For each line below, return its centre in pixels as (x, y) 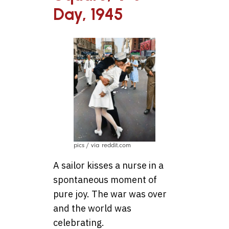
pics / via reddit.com (102, 145)
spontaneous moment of (105, 180)
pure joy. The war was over (110, 194)
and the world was (92, 209)
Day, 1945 (88, 14)
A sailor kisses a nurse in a (108, 166)
